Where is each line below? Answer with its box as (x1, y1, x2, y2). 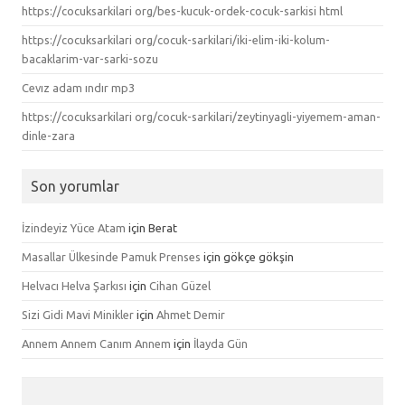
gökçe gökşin (223, 250, 294, 263)
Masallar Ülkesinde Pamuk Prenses (22, 250, 201, 263)
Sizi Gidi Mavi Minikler (22, 307, 134, 321)
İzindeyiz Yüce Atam (22, 221, 126, 234)
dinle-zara (22, 128, 75, 142)
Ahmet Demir (156, 307, 225, 321)
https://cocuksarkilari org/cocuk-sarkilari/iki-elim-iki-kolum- (22, 33, 330, 46)
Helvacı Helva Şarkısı (22, 278, 127, 292)
